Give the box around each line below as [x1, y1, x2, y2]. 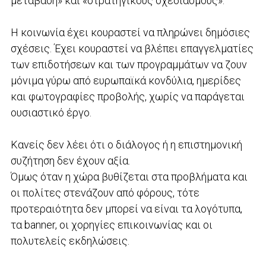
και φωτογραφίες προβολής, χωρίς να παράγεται [10, 90, 245, 103]
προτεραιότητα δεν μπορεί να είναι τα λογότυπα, [10, 202, 242, 215]
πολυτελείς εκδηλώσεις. [10, 234, 132, 247]
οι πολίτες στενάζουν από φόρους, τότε [10, 186, 199, 199]
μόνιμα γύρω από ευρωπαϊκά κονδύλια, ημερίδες [10, 74, 241, 87]
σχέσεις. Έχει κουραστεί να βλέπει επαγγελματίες [10, 42, 254, 55]
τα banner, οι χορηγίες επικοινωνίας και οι [10, 218, 213, 231]
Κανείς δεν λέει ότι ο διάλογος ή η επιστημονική [10, 138, 242, 151]
